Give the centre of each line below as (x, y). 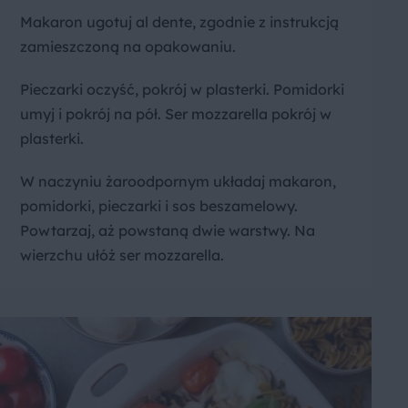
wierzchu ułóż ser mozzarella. (122, 255)
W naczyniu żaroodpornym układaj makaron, (178, 181)
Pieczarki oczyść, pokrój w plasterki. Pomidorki (182, 89)
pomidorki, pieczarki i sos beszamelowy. (159, 205)
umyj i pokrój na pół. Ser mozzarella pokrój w (176, 113)
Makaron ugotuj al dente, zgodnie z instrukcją (179, 21)
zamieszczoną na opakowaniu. (128, 46)
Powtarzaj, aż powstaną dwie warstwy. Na (168, 230)
